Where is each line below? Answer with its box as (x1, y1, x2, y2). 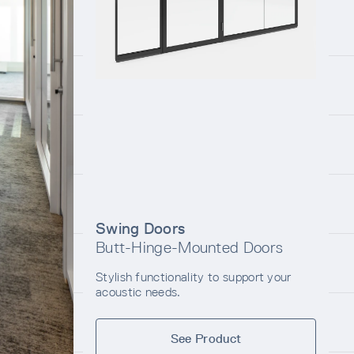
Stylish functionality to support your (95, 269, 292, 285)
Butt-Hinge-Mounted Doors (95, 239, 284, 257)
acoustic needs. (95, 284, 181, 300)
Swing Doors (95, 220, 186, 238)
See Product (170, 330, 242, 346)
